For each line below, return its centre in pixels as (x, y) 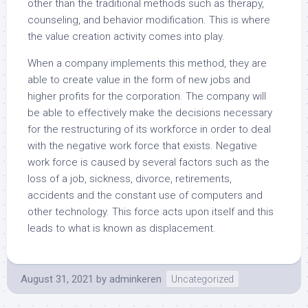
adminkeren (135, 279)
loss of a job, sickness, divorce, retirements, (130, 179)
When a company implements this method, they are (147, 63)
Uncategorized (202, 279)
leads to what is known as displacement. (122, 228)
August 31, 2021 (57, 279)
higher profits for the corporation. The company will (147, 96)
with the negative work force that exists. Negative (142, 146)
